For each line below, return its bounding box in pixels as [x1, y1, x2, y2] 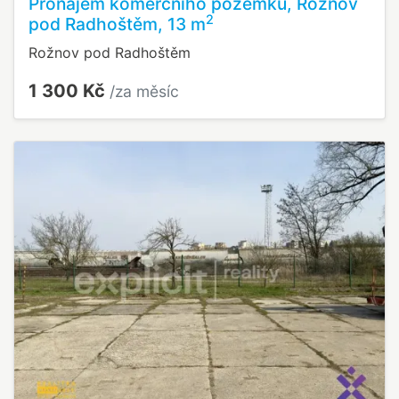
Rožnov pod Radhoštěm [28, 44, 191, 62]
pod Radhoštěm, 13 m [28, 13, 206, 36]
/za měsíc [110, 82, 179, 102]
